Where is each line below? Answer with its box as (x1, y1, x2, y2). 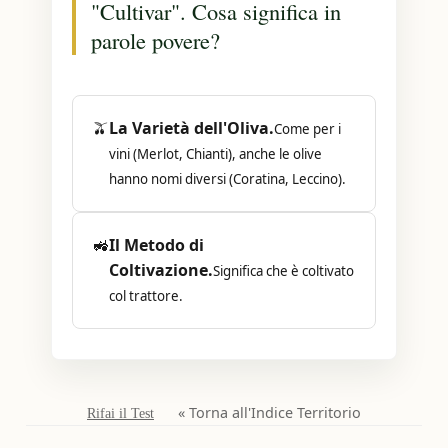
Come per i (274, 120, 342, 138)
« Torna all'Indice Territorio (178, 403, 361, 422)
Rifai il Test (87, 405, 154, 421)
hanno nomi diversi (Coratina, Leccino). (109, 170, 347, 188)
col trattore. (109, 287, 184, 305)
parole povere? (91, 25, 221, 55)
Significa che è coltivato (213, 262, 355, 280)
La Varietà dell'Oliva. (109, 117, 275, 139)
